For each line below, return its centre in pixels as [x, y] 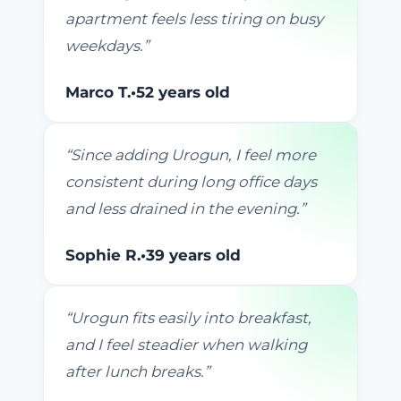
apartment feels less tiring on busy [194, 19]
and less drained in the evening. [183, 209]
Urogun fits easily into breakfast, [191, 318]
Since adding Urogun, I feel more [193, 155]
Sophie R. [103, 256]
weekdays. [104, 46]
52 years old [183, 93]
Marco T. [98, 93]
